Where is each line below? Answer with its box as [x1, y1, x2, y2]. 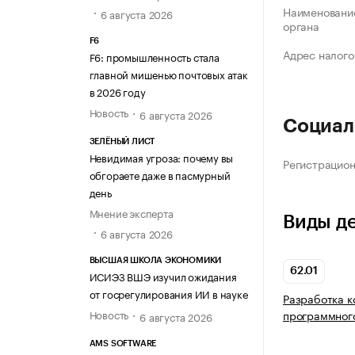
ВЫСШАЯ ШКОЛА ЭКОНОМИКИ [89, 255, 222, 265]
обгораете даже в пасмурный [89, 166, 231, 183]
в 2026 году [89, 83, 146, 100]
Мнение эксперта [89, 204, 174, 221]
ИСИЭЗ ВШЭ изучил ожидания [89, 267, 237, 284]
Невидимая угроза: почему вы [89, 149, 234, 166]
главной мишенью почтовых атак [89, 66, 248, 82]
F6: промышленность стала [89, 48, 219, 65]
